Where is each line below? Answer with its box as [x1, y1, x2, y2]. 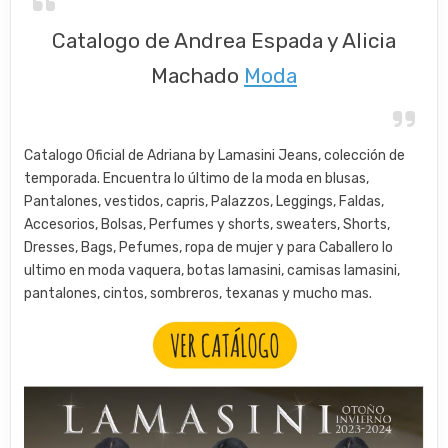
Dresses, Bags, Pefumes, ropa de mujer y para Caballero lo [24, 238, 394, 256]
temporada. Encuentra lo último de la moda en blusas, [24, 169, 370, 187]
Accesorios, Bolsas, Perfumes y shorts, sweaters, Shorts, [24, 215, 391, 233]
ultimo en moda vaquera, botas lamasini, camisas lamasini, [24, 261, 401, 279]
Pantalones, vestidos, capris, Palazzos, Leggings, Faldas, [24, 192, 385, 210]
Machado [151, 62, 244, 88]
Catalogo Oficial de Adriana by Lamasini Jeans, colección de [24, 146, 406, 164]
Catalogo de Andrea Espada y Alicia [52, 27, 396, 53]
